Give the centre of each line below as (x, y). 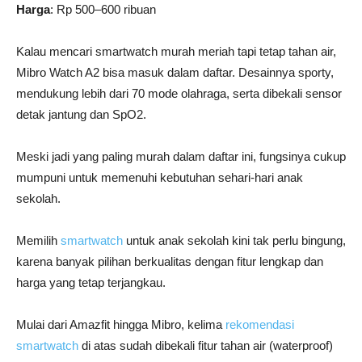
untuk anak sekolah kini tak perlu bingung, (236, 240)
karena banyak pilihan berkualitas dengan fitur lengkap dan (170, 261)
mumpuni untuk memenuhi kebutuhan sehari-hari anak (160, 177)
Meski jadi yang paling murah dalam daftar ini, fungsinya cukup (181, 156)
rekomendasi (260, 324)
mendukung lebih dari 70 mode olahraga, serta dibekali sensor (179, 93)
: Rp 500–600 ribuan (105, 9)
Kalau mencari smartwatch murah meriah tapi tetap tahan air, (176, 51)
